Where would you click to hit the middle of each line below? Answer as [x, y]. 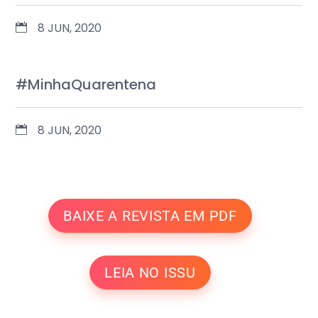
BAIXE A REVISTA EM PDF [150, 215]
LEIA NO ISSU [150, 272]
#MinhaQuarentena [86, 84]
